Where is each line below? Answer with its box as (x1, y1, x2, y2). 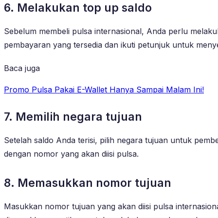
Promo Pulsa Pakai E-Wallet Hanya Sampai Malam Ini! (4, 84, 204, 94)
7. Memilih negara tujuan (4, 109, 142, 124)
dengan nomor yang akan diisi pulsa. (4, 148, 139, 159)
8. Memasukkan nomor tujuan (4, 176, 171, 190)
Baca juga (4, 63, 40, 73)
